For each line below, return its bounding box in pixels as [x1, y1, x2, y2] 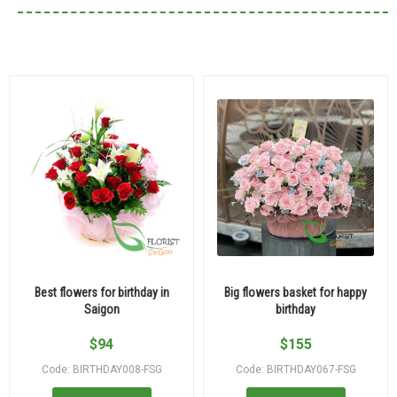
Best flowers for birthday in [34, 284, 169, 300]
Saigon [83, 301, 120, 316]
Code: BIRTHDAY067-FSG [235, 362, 356, 376]
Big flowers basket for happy [224, 284, 367, 300]
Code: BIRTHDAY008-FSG [41, 362, 162, 376]
